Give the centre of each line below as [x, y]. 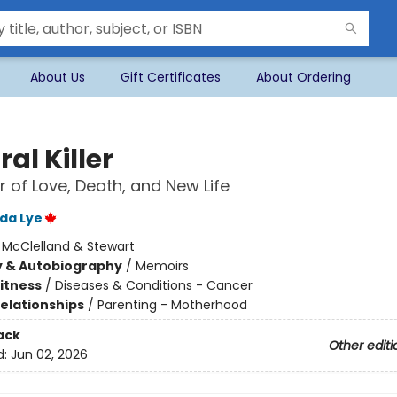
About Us [58, 77]
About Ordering [304, 77]
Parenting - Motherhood [172, 305]
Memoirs [162, 266]
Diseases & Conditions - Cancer [153, 285]
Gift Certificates [171, 77]
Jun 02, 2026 [49, 355]
